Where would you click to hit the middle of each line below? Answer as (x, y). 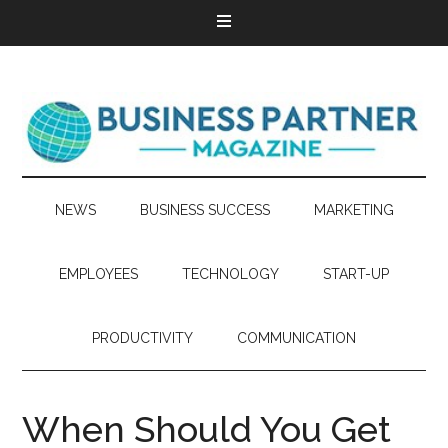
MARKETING (353, 210)
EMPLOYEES (98, 274)
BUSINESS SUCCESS (204, 210)
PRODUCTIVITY (142, 338)
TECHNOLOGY (230, 274)
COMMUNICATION (296, 338)
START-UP (356, 274)
